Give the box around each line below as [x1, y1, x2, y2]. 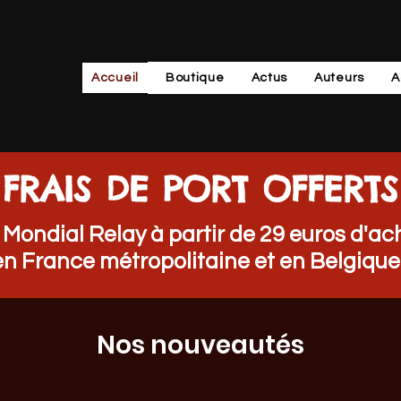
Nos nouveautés [96, 327, 304, 363]
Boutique [165, 72, 225, 84]
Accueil [91, 72, 139, 84]
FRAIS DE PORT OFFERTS [3, 166, 398, 210]
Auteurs [314, 72, 364, 84]
